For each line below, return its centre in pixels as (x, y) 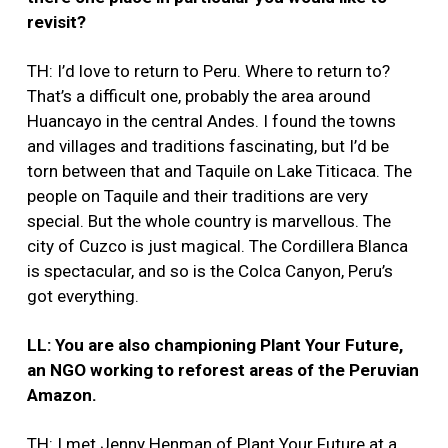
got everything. (83, 296)
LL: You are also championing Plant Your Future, (215, 345)
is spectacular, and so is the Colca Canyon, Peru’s (210, 271)
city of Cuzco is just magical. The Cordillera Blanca (217, 246)
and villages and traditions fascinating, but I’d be (208, 146)
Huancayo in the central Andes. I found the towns (211, 121)
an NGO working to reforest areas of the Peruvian (223, 370)
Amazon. (62, 395)
